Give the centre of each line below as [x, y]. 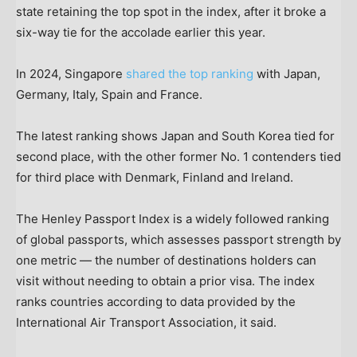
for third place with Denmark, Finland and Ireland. [155, 177]
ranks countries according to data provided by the [156, 301]
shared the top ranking [190, 73]
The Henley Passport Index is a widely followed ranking [173, 218]
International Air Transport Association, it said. [146, 322]
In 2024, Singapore [71, 73]
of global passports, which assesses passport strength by [178, 239]
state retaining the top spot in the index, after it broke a [171, 11]
